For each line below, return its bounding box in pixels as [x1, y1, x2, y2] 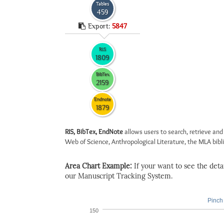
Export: [87, 22, 112, 30]
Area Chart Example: [65, 162, 134, 170]
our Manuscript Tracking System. [65, 172, 172, 180]
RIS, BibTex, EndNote [65, 127, 123, 136]
